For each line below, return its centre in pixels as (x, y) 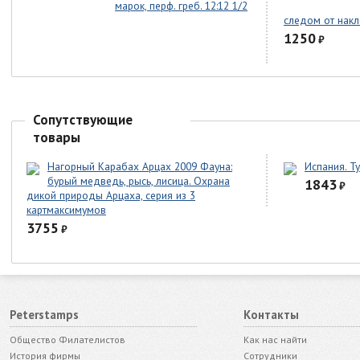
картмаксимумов (66, 210)
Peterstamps (44, 315)
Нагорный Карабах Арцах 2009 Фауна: (140, 167)
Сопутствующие (83, 120)
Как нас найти (275, 340)
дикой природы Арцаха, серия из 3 (111, 196)
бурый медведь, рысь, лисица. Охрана (139, 181)
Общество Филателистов (67, 340)
